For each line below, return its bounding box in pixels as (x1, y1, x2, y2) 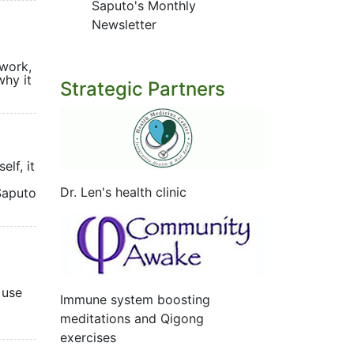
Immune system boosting (60, 292, 210, 307)
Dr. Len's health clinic (60, 184, 186, 200)
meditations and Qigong (60, 311, 204, 326)
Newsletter (92, 17, 156, 32)
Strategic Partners (60, 77, 225, 100)
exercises (60, 330, 116, 345)
